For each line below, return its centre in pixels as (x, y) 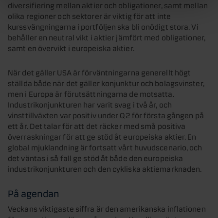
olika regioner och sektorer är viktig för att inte (90, 15)
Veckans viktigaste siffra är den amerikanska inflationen (107, 208)
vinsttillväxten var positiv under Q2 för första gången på (106, 114)
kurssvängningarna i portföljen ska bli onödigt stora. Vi (103, 26)
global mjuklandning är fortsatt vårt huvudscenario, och (105, 146)
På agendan (34, 192)
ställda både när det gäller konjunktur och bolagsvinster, (106, 82)
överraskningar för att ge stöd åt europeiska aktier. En (102, 136)
